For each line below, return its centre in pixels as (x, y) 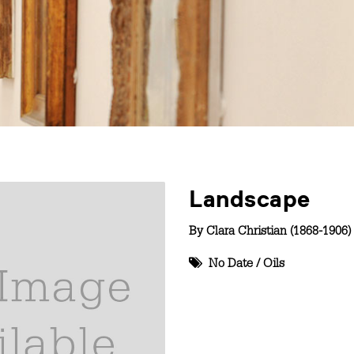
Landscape (250, 199)
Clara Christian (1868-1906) (279, 233)
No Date (231, 265)
